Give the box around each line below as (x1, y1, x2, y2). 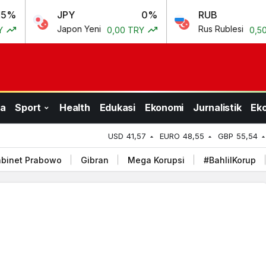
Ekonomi (144, 101, 183, 113)
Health (59, 101, 90, 113)
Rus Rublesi (169, 24, 214, 34)
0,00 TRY (77, 25, 118, 35)
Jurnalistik (193, 101, 242, 113)
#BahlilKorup (204, 154, 256, 165)
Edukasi (99, 101, 135, 113)
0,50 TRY (220, 25, 259, 35)
